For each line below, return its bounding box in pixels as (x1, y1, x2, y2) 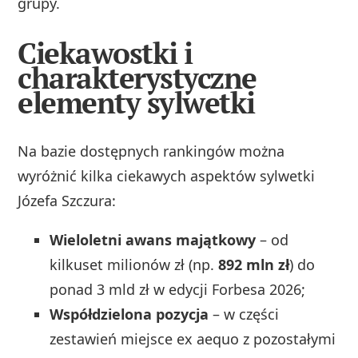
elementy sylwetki (18, 82, 255, 122)
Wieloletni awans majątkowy (50, 230, 257, 250)
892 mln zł (218, 255, 290, 275)
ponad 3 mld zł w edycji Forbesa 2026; (50, 280, 306, 300)
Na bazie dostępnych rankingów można (18, 141, 285, 161)
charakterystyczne (18, 58, 257, 97)
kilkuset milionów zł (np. (50, 255, 219, 275)
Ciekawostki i (18, 33, 193, 73)
